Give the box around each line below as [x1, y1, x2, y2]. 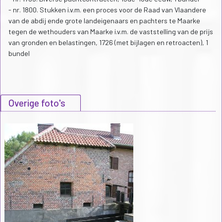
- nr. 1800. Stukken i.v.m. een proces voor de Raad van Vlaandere [8, 5, 206, 14]
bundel [8, 49, 30, 58]
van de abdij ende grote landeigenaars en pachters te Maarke [8, 16, 200, 25]
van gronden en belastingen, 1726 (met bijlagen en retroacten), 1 [8, 38, 208, 47]
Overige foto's [8, 97, 65, 109]
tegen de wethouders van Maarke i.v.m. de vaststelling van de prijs [8, 27, 213, 36]
